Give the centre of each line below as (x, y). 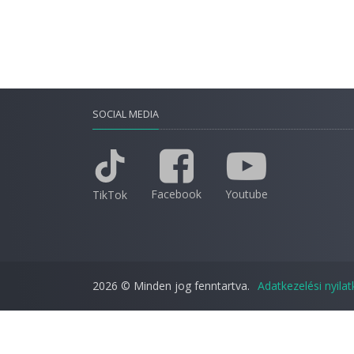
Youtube (247, 194)
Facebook (176, 194)
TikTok (110, 195)
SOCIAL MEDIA (126, 114)
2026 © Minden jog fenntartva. (171, 286)
